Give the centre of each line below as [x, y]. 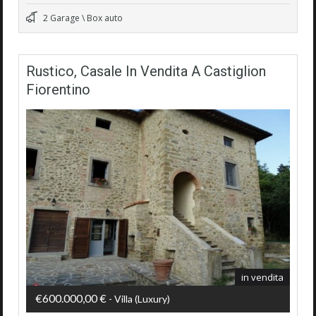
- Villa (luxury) [138, 299]
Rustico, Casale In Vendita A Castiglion [146, 72]
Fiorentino [58, 90]
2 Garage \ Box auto [82, 18]
